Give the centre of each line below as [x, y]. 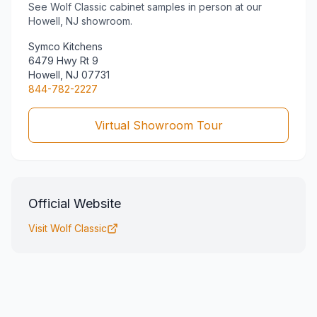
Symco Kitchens [65, 47]
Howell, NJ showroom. [80, 21]
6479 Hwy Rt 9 [63, 61]
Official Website [75, 204]
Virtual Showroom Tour [158, 126]
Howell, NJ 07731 [69, 75]
